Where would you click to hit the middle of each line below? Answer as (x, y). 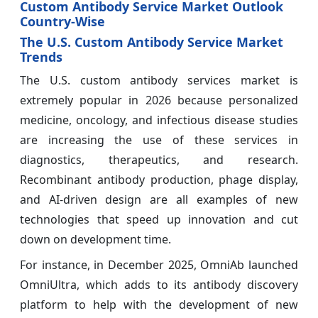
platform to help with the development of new (159, 305)
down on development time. (95, 240)
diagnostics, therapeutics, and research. (159, 160)
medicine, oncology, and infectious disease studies (159, 120)
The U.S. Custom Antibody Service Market (152, 42)
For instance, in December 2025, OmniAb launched (159, 265)
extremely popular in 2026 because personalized (159, 100)
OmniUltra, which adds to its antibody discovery (159, 285)
